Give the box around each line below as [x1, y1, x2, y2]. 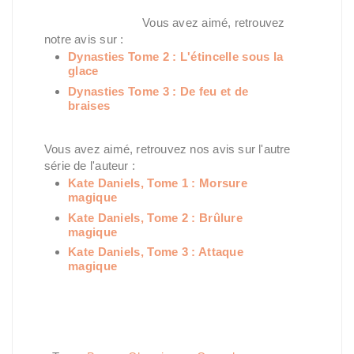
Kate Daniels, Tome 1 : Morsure [68, 176, 248, 190]
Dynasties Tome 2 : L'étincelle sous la [68, 50, 284, 64]
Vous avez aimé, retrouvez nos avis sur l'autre [44, 141, 291, 156]
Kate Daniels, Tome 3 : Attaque [68, 245, 244, 259]
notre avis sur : [44, 32, 124, 46]
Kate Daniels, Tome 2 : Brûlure [68, 210, 243, 224]
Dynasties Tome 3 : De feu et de [68, 84, 249, 98]
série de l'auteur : [44, 158, 135, 172]
